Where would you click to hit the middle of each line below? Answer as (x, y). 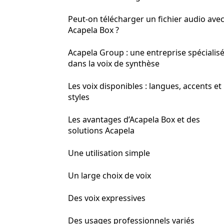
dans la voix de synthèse (114, 63)
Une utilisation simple (109, 153)
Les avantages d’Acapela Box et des (134, 119)
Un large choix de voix (109, 175)
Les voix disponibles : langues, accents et (145, 86)
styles (79, 97)
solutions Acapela (101, 130)
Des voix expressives (107, 198)
